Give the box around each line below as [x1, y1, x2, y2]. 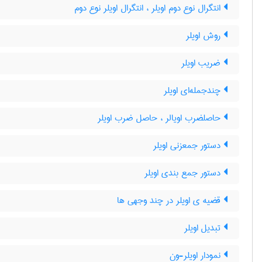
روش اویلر [186, 27, 223, 44]
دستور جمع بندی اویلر [144, 165, 223, 181]
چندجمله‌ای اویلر [164, 82, 223, 99]
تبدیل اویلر [184, 220, 223, 236]
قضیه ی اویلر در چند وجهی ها [117, 192, 223, 209]
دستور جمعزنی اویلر [153, 137, 223, 154]
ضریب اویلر [181, 55, 223, 71]
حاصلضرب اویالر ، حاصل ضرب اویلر [98, 110, 223, 126]
